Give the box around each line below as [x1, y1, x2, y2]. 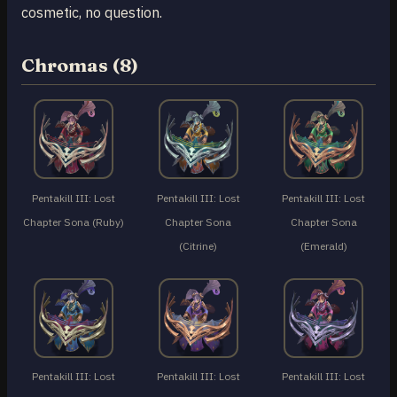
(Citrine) [179, 238, 218, 253]
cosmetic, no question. [21, 4, 162, 22]
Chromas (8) [21, 54, 138, 77]
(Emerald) [300, 238, 347, 253]
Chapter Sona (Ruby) [22, 214, 124, 229]
